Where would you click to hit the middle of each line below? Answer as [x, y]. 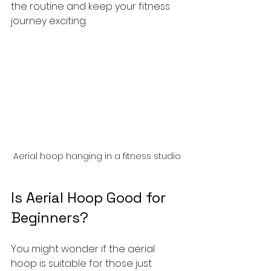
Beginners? [50, 218]
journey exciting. [49, 21]
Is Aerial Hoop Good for [90, 198]
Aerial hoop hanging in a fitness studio [97, 156]
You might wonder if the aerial [84, 249]
